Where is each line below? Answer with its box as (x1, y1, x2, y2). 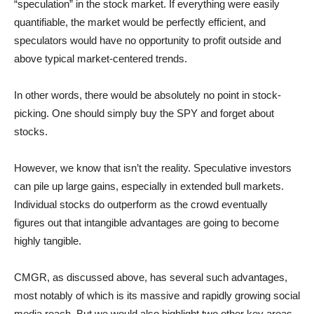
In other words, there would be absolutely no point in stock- (14, 89, 281, 101)
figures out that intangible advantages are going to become (14, 217, 279, 228)
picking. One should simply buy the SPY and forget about (14, 107, 274, 119)
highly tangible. (14, 235, 81, 247)
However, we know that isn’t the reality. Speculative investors (14, 162, 292, 174)
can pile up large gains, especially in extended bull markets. (14, 180, 284, 192)
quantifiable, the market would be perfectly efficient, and (14, 16, 266, 28)
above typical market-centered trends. (14, 53, 187, 64)
